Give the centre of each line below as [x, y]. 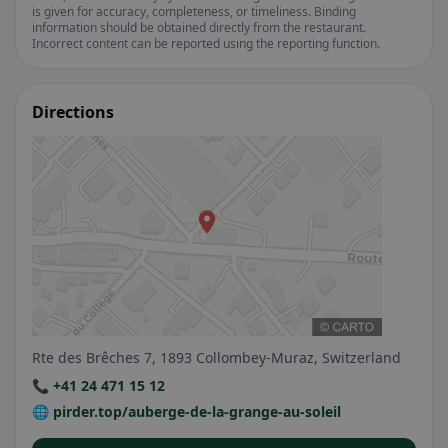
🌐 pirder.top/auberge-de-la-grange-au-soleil [186, 411]
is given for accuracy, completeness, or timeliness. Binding [194, 11]
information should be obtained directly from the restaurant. [199, 27]
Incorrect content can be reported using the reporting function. [206, 43]
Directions [73, 112]
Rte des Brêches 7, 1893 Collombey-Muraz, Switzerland [216, 357]
